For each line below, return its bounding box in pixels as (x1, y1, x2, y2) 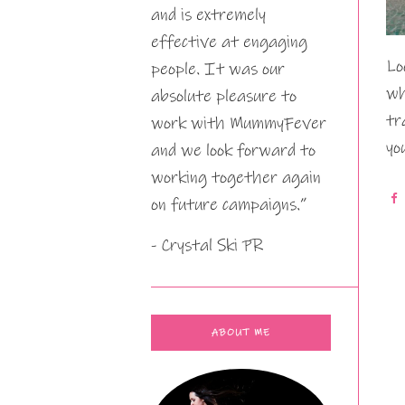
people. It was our (151, 59, 285, 80)
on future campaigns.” (151, 194, 306, 215)
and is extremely (151, 5, 266, 25)
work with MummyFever (151, 113, 326, 134)
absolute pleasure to (151, 86, 297, 107)
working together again (151, 167, 321, 188)
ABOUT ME (212, 326, 270, 339)
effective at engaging (151, 32, 307, 52)
